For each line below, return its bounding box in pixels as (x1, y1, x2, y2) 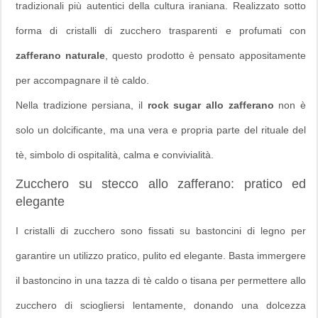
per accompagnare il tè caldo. (16, 74, 149, 86)
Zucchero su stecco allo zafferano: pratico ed (16, 176, 306, 191)
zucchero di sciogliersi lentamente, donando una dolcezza (16, 299, 306, 311)
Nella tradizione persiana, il (16, 99, 148, 111)
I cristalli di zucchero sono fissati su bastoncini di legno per (16, 224, 306, 236)
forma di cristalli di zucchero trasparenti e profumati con (16, 24, 306, 36)
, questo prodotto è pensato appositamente (105, 49, 306, 61)
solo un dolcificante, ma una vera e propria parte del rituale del (16, 124, 306, 136)
